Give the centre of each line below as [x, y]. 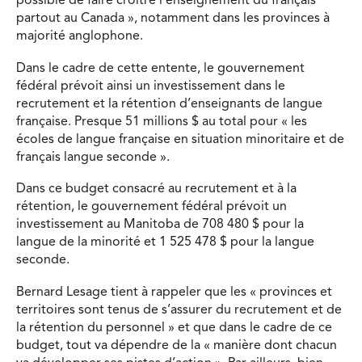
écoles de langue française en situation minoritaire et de [180, 139]
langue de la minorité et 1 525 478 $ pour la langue [165, 243]
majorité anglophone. [80, 36]
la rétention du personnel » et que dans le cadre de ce [174, 328]
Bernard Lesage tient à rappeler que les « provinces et [174, 292]
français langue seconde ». [93, 157]
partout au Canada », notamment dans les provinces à [173, 18]
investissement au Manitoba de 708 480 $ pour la [160, 225]
